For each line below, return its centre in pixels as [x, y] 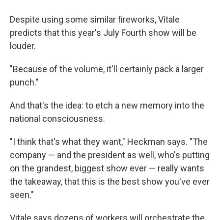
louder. [23, 46]
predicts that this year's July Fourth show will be [103, 33]
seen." [22, 195]
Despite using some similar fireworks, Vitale [95, 20]
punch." [24, 82]
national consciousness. [57, 119]
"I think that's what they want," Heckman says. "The [109, 142]
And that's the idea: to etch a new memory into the [107, 106]
